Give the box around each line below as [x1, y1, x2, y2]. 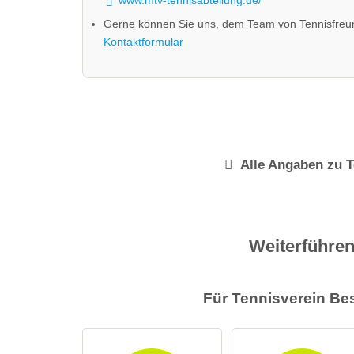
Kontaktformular [103, 35, 183, 48]
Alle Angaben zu [236, 156, 346, 173]
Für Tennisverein [203, 289, 330, 307]
